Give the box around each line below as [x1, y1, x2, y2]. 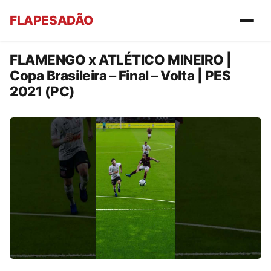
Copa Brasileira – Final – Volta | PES [10, 67, 231, 83]
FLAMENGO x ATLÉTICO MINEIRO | [10, 51, 232, 68]
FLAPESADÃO [10, 13, 93, 28]
